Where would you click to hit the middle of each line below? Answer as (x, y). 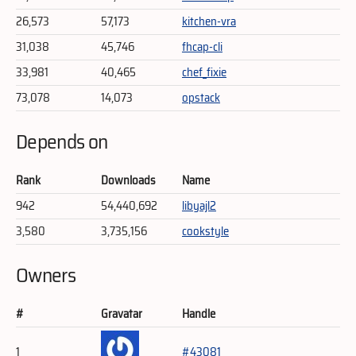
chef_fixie (204, 72)
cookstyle (205, 232)
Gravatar (122, 314)
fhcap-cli (202, 46)
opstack (201, 97)
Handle (199, 314)
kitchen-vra (209, 21)
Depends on (62, 142)
